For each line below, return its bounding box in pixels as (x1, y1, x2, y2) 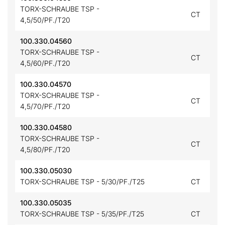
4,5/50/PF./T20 (20, 16, 70, 24)
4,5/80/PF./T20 (20, 145, 70, 154)
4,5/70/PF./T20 (20, 102, 70, 110)
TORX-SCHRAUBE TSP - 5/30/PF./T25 (20, 177, 145, 186)
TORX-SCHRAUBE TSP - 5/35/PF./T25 (20, 209, 144, 218)
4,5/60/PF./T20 (20, 59, 70, 67)
